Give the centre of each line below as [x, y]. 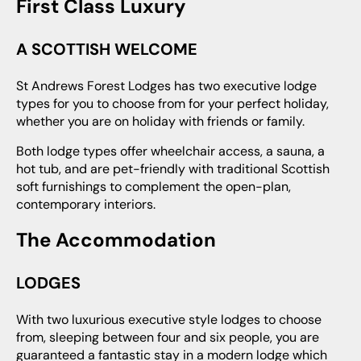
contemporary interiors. [86, 204]
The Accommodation [122, 240]
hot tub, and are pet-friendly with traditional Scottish [173, 169]
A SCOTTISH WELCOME [112, 49]
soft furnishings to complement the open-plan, [154, 187]
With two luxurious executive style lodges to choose [22, 320]
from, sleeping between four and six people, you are [168, 337]
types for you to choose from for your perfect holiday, [172, 104]
